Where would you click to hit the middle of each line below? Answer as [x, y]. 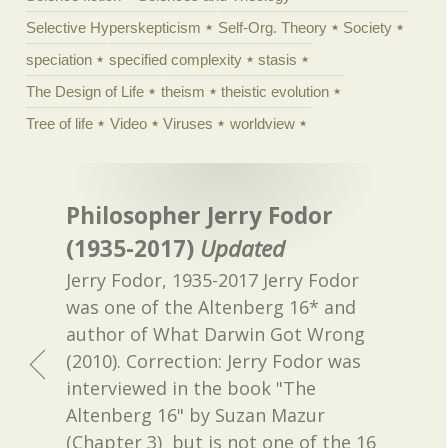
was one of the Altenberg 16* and [211, 306]
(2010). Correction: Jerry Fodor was [214, 360]
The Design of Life [85, 91]
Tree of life [60, 123]
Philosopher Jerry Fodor [200, 216]
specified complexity [175, 59]
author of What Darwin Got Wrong [216, 333]
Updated [243, 249]
